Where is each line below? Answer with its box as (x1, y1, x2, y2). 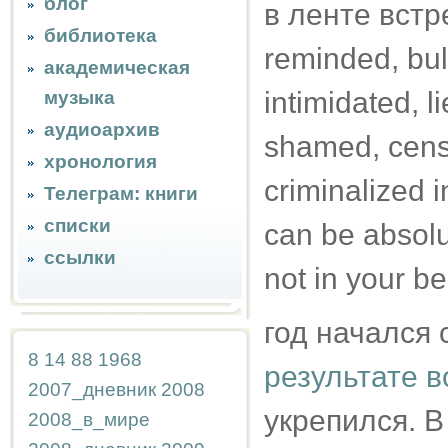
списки (44, 215, 111, 236)
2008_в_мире (28, 409, 150, 430)
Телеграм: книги (44, 183, 198, 204)
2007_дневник (28, 379, 156, 400)
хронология (44, 151, 157, 172)
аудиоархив (44, 119, 160, 140)
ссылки (44, 247, 116, 268)
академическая (44, 57, 190, 78)
